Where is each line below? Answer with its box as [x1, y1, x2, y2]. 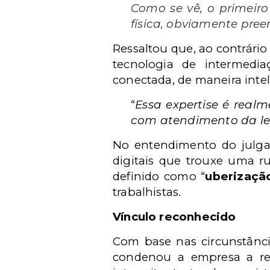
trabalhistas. [113, 185, 181, 199]
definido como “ [113, 169, 206, 183]
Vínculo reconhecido [113, 210, 236, 224]
